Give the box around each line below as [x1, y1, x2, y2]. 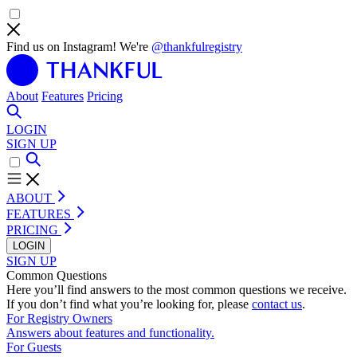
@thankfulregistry [151, 40, 242, 53]
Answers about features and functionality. [6, 326, 214, 339]
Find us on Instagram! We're [6, 40, 151, 53]
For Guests [6, 340, 61, 354]
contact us [252, 297, 302, 311]
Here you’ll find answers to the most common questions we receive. [6, 283, 347, 296]
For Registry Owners [6, 312, 112, 325]
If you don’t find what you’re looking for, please [6, 297, 252, 311]
